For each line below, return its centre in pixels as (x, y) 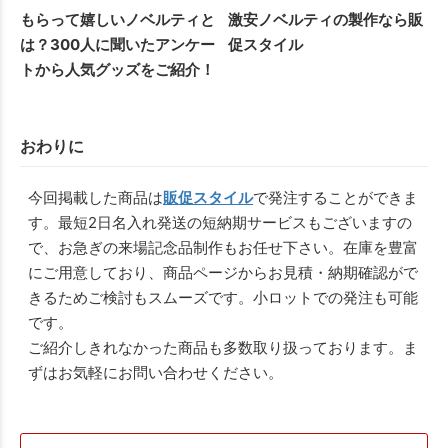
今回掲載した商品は (95, 198)
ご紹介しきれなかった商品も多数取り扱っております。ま (223, 348)
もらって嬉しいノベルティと (117, 20)
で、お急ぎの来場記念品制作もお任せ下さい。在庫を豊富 (223, 248)
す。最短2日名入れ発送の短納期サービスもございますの (220, 223)
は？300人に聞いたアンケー (117, 45)
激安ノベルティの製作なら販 (326, 20)
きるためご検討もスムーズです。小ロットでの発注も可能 (223, 298)
